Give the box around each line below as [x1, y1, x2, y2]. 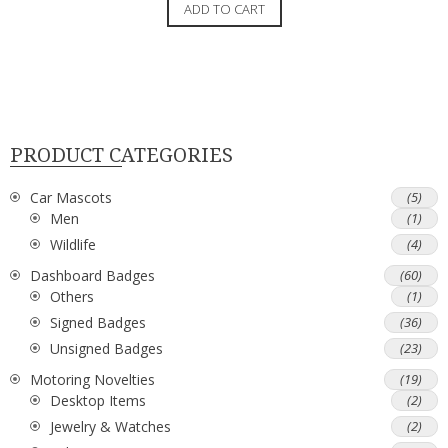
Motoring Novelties [30, 369, 155, 389]
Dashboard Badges [30, 265, 155, 285]
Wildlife [50, 234, 96, 254]
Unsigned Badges [50, 338, 163, 358]
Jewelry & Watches [50, 416, 171, 436]
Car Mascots [30, 187, 112, 207]
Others [50, 286, 94, 306]
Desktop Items [50, 390, 146, 410]
